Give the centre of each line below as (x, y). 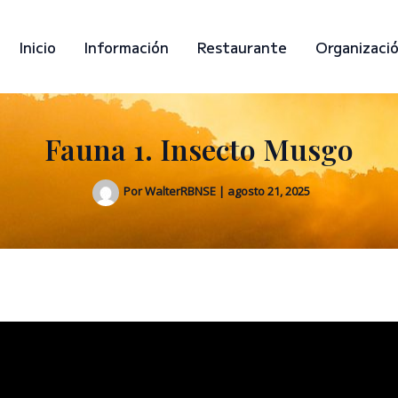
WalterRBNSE (182, 191)
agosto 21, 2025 (269, 191)
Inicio (38, 47)
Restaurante (242, 47)
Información (127, 47)
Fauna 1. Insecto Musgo (199, 149)
